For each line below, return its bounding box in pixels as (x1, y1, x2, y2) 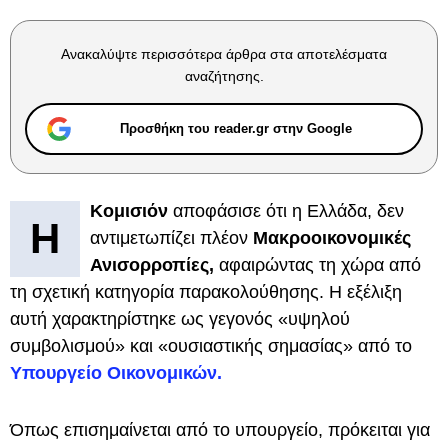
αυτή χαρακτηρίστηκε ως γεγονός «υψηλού (10, 309, 350, 329)
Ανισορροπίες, (90, 255, 214, 275)
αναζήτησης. (184, 68, 264, 84)
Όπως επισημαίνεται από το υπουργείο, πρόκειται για (10, 420, 430, 440)
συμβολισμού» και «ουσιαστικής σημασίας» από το (10, 336, 412, 356)
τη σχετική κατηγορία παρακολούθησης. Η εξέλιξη (10, 282, 402, 302)
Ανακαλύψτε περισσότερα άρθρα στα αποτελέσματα (61, 46, 387, 62)
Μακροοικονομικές (253, 228, 411, 248)
